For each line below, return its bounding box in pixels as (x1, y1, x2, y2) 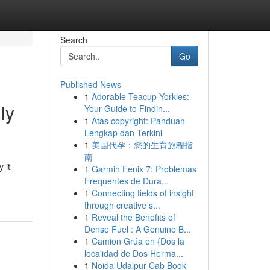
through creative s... (84, 199, 160, 211)
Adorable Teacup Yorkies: (91, 90, 189, 102)
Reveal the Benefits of (91, 211, 175, 223)
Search (60, 34, 87, 46)
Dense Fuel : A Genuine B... (84, 223, 191, 235)
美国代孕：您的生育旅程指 (91, 139, 193, 151)
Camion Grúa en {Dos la (91, 235, 184, 247)
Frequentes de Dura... (84, 175, 169, 187)
